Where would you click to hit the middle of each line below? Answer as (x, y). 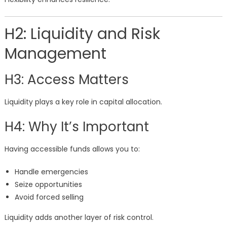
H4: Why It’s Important (77, 127)
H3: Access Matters (66, 80)
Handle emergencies (51, 172)
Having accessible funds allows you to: (72, 149)
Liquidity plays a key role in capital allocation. (83, 102)
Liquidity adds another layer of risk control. (79, 218)
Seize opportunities (48, 185)
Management (55, 54)
